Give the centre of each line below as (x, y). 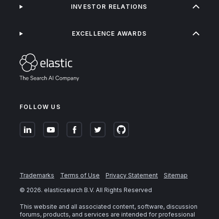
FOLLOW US (40, 107)
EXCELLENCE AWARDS (109, 34)
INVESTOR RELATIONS (109, 7)
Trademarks (37, 175)
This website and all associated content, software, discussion (109, 207)
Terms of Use (80, 175)
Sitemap (176, 175)
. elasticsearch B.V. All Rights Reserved (97, 190)
